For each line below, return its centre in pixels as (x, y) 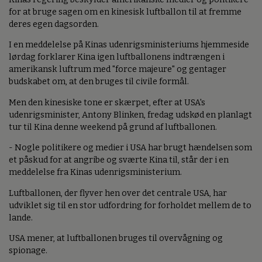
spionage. (28, 251)
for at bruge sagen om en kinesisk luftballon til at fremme (125, 12)
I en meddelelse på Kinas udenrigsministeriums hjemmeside (129, 45)
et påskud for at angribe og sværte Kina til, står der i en (119, 160)
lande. (21, 218)
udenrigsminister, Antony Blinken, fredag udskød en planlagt (130, 115)
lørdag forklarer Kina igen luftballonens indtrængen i (117, 57)
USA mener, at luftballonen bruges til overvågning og (116, 238)
